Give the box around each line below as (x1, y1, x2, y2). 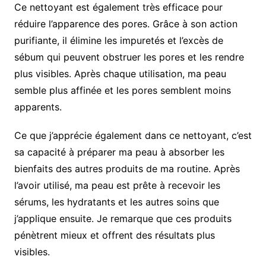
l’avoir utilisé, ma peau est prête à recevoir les (14, 179, 220, 192)
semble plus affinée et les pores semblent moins (14, 84, 231, 97)
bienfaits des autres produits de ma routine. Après (14, 163, 240, 175)
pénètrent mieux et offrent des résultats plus (14, 229, 215, 242)
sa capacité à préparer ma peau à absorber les (14, 146, 224, 159)
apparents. (14, 101, 62, 113)
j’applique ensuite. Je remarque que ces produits (14, 213, 232, 225)
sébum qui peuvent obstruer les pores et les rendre (14, 51, 244, 64)
